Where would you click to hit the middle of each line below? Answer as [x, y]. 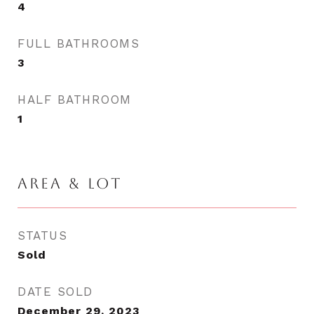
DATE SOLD [55, 292]
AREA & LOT [70, 183]
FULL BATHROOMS [78, 43]
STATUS [42, 235]
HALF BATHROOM [75, 100]
